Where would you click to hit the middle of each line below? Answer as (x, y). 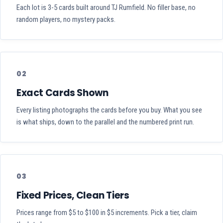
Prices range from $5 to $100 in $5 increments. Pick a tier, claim (107, 213)
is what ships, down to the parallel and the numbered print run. (105, 122)
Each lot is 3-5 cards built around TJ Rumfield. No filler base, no (106, 8)
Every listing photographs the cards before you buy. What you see (109, 110)
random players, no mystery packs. (66, 20)
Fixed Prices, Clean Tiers (73, 196)
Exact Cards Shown (62, 93)
